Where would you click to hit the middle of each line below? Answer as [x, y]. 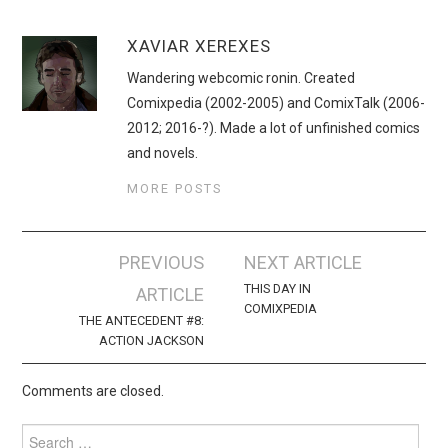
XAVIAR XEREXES [199, 45]
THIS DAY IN [278, 288]
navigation [80, 290]
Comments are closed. [93, 390]
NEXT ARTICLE [303, 262]
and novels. [163, 152]
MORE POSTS [175, 188]
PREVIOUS [161, 262]
